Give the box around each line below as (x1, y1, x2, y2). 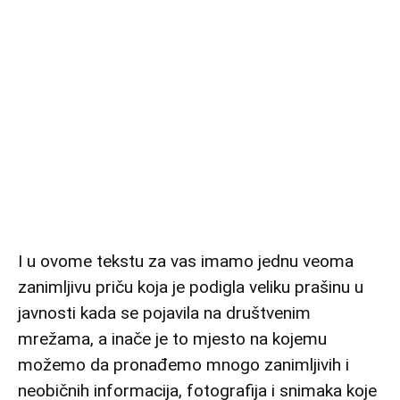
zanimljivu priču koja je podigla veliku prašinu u (18, 277, 363, 297)
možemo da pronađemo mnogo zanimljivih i (18, 354, 349, 375)
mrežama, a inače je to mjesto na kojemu (18, 329, 327, 349)
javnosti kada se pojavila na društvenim (18, 303, 311, 323)
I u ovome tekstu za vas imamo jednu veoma (18, 251, 354, 271)
